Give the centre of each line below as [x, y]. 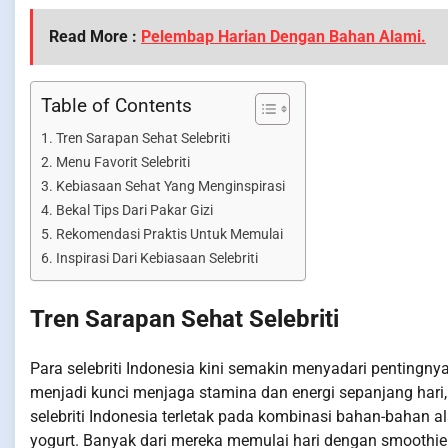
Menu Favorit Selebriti [122, 163]
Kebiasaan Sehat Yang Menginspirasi [170, 187]
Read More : [95, 37]
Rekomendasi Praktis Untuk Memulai [169, 235]
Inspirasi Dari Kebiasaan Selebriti [156, 259]
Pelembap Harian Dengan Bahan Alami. [283, 37]
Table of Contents [116, 106]
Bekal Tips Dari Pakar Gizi [134, 211]
